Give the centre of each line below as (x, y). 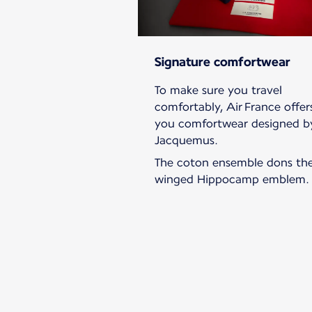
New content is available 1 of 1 (216, 246)
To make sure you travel (218, 91)
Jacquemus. (186, 141)
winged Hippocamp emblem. (232, 180)
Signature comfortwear (223, 62)
